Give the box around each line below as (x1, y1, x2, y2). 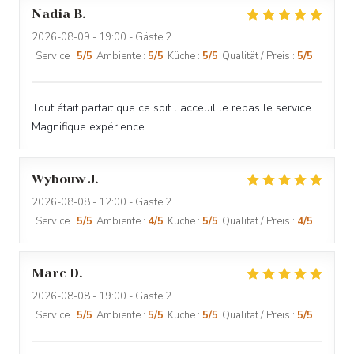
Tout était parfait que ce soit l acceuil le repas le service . (32, 100, 317, 115)
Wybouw (32, 171, 85, 186)
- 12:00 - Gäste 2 (90, 195, 171, 209)
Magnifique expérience (32, 119, 145, 134)
